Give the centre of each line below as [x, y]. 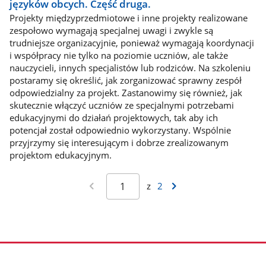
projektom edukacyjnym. [60, 155]
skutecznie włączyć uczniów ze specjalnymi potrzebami [121, 105]
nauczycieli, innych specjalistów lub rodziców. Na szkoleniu [130, 68]
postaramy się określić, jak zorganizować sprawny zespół [125, 80]
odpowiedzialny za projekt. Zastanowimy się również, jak [126, 93]
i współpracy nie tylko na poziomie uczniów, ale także [118, 56]
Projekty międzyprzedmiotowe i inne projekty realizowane [128, 18]
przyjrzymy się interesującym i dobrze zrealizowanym [119, 143]
